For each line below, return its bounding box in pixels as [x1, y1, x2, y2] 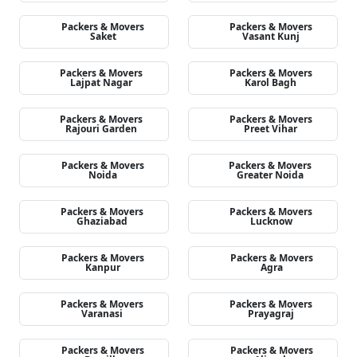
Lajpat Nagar [70, 76, 133, 89]
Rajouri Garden [65, 122, 138, 135]
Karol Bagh [245, 76, 297, 89]
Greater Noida [237, 168, 304, 182]
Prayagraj [248, 307, 295, 320]
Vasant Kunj [241, 29, 300, 43]
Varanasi [81, 307, 124, 320]
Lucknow [249, 214, 292, 228]
